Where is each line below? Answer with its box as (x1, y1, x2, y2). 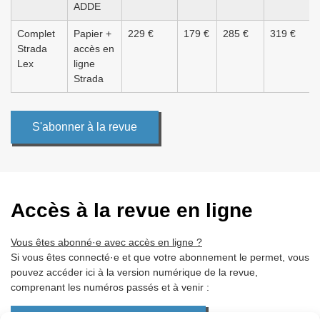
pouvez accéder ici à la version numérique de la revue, (11, 266, 258, 279)
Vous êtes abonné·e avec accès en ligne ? (11, 236, 202, 249)
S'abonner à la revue (32, 121, 137, 134)
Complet (17, 28, 55, 40)
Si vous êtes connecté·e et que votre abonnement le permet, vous (11, 251, 309, 264)
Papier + (74, 28, 111, 40)
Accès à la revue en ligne (11, 199, 253, 222)
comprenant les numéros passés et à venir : (11, 281, 209, 294)
